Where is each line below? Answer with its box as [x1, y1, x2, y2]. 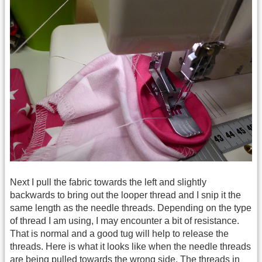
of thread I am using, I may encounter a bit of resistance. [10, 216, 239, 226]
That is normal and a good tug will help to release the [10, 229, 229, 239]
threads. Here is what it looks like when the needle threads [10, 242, 251, 252]
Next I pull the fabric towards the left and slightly [10, 177, 206, 188]
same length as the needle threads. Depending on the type [10, 203, 251, 213]
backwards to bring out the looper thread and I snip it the [10, 190, 241, 201]
